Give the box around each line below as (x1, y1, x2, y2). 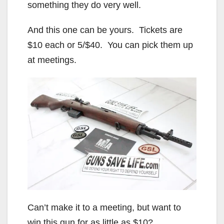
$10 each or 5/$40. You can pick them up (27, 39, 193, 50)
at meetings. (27, 54, 76, 65)
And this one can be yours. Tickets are (27, 24, 182, 35)
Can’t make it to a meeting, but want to (27, 202, 181, 212)
